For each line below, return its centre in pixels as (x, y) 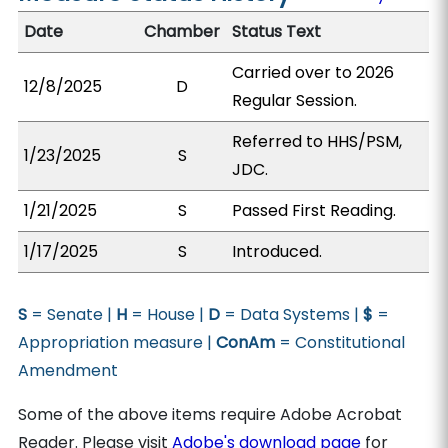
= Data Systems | (292, 314)
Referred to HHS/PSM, (317, 141)
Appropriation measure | (117, 342)
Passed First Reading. (314, 210)
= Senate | (72, 314)
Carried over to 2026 (313, 72)
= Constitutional (340, 342)
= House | (168, 314)
